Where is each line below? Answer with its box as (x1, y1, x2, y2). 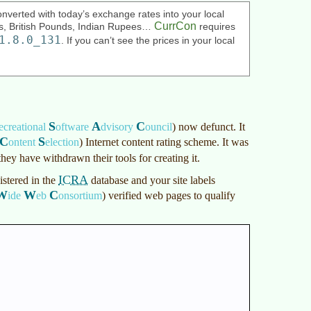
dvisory (101, 121, 136, 133)
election (45, 136, 79, 148)
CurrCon (154, 20, 196, 32)
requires (196, 21, 235, 32)
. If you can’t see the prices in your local (61, 35, 235, 46)
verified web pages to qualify (106, 190, 235, 201)
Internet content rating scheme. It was (83, 136, 249, 148)
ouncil (145, 121, 172, 133)
